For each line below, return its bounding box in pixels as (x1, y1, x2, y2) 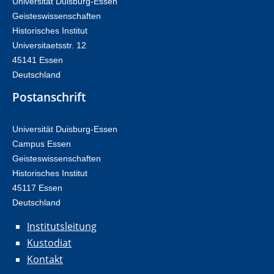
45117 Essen (12, 182, 62, 193)
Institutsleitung (27, 219, 97, 233)
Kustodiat (27, 236, 72, 250)
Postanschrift (12, 88, 86, 105)
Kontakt (27, 253, 63, 267)
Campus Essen (12, 138, 71, 149)
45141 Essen (12, 54, 63, 65)
